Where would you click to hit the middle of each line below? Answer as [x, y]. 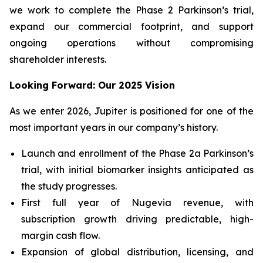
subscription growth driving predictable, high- [137, 219]
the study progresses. [69, 186]
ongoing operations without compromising [131, 43]
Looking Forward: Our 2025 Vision [92, 85]
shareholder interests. [58, 59]
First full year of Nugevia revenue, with [137, 203]
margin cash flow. [60, 235]
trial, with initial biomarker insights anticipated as [137, 170]
